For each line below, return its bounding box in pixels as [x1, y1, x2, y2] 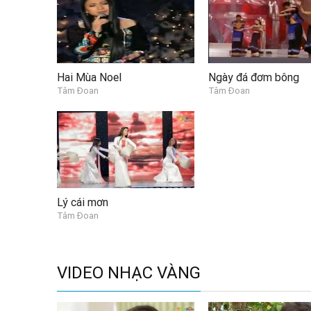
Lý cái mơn [57, 195, 108, 209]
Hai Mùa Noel [57, 70, 121, 84]
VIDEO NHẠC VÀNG [57, 262, 201, 283]
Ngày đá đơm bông [208, 70, 299, 84]
